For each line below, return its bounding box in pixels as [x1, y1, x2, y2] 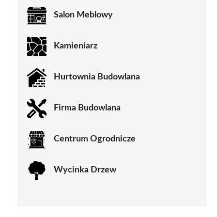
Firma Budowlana [54, 104, 121, 113]
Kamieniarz [54, 42, 97, 51]
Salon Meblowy [54, 11, 113, 20]
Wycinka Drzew [54, 166, 116, 175]
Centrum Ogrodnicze [54, 135, 136, 144]
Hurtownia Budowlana [54, 73, 140, 82]
